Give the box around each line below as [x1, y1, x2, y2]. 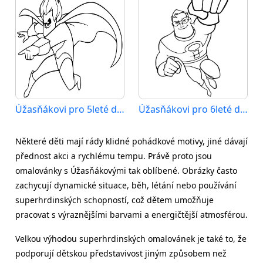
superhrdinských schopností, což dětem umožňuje [15, 194, 214, 205]
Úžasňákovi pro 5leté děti [117, 103, 124, 116]
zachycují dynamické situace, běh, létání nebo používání [15, 180, 237, 191]
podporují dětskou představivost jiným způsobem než [15, 248, 227, 259]
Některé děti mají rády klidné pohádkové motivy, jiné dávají [15, 136, 248, 147]
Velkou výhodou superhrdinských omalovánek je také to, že [15, 233, 247, 244]
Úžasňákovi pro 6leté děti [240, 103, 248, 116]
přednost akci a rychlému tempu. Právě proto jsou [15, 150, 212, 161]
